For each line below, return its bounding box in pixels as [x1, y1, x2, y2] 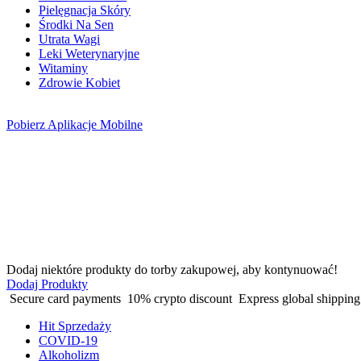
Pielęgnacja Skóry [39, 3, 131, 17]
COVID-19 [39, 334, 98, 347]
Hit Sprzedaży [39, 319, 111, 333]
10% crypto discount [124, 292, 235, 305]
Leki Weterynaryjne [39, 47, 139, 60]
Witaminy [39, 61, 88, 75]
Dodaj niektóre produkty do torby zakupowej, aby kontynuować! [6, 263, 338, 276]
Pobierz [6, 118, 45, 131]
